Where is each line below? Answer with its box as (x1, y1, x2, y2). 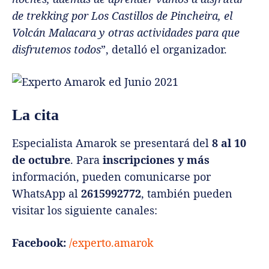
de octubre (12, 152, 70, 167)
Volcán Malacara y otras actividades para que (12, 25, 240, 40)
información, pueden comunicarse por (12, 169, 211, 184)
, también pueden (141, 186, 232, 201)
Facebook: (12, 235, 66, 250)
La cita (12, 106, 59, 124)
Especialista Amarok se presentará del (12, 135, 212, 150)
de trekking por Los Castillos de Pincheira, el (12, 8, 232, 23)
